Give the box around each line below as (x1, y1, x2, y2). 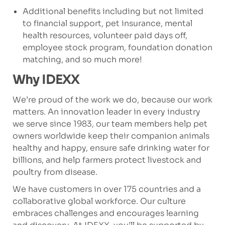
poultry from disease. (12, 167, 97, 178)
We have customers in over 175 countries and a (12, 184, 201, 195)
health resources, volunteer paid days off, (22, 30, 187, 41)
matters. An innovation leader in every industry (12, 106, 200, 118)
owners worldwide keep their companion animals (12, 131, 209, 142)
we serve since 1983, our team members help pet (12, 119, 207, 130)
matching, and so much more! (22, 54, 142, 65)
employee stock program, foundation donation (22, 42, 212, 53)
